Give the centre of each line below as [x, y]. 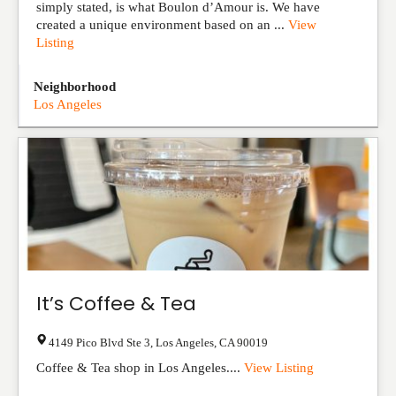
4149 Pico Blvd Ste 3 [99, 343]
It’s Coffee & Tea [116, 304]
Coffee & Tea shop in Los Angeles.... [140, 368]
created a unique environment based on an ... [162, 25]
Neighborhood [75, 87]
